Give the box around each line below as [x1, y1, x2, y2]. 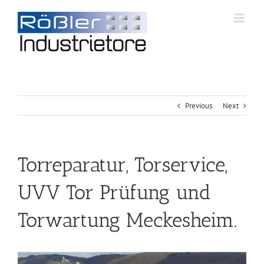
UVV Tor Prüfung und [18, 180, 211, 204]
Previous [185, 101, 212, 111]
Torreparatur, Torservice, [18, 153, 227, 177]
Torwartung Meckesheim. [18, 208, 237, 232]
